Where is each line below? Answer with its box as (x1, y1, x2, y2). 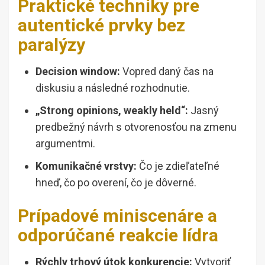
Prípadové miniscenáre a (18, 205, 217, 227)
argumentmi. (35, 137, 95, 150)
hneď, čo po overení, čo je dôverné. (35, 176, 196, 189)
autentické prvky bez (18, 15, 185, 36)
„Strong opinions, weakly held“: (35, 104, 188, 117)
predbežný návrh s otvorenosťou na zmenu (35, 121, 237, 134)
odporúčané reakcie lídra (18, 225, 218, 246)
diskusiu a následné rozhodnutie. (35, 82, 190, 95)
